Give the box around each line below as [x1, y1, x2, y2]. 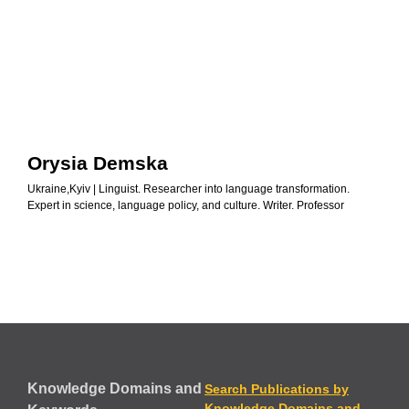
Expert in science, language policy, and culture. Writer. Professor [27, 198, 344, 212]
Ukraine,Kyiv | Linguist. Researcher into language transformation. [27, 182, 350, 195]
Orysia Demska [27, 152, 168, 173]
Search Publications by [204, 381, 349, 396]
